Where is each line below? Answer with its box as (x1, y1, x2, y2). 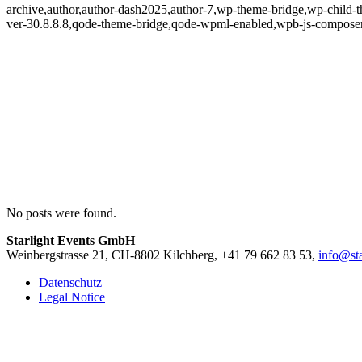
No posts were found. (6, 206, 116, 220)
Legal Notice (39, 290, 105, 304)
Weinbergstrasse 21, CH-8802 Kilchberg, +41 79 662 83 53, (6, 248, 318, 262)
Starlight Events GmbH (6, 234, 135, 247)
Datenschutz (39, 276, 102, 289)
